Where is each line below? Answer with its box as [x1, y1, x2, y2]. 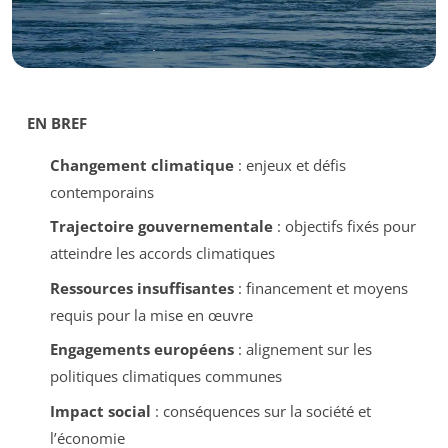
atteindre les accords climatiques [49, 243, 275, 264]
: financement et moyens [233, 277, 408, 298]
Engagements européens [49, 339, 234, 360]
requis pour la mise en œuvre [49, 304, 253, 325]
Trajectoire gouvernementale [49, 216, 273, 237]
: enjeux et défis [233, 154, 346, 175]
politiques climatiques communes [49, 366, 282, 387]
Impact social [49, 400, 151, 421]
